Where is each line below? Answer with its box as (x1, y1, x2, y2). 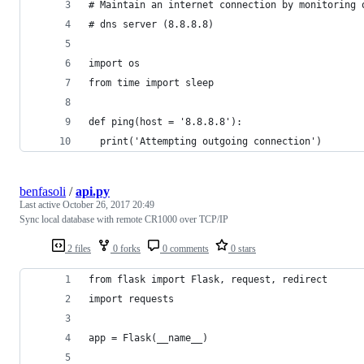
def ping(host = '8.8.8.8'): (89, 115, 242, 128)
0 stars (228, 242, 256, 254)
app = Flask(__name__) (89, 331, 208, 344)
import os (89, 57, 140, 69)
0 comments (160, 242, 209, 254)
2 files (65, 242, 91, 254)
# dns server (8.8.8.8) (89, 18, 214, 30)
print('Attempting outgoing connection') (89, 135, 322, 147)
